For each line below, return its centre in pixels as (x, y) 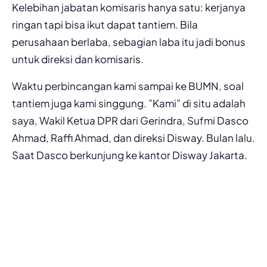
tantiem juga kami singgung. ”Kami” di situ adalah (129, 103)
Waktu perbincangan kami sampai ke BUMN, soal (128, 86)
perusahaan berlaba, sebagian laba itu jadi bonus (129, 41)
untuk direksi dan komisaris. (78, 59)
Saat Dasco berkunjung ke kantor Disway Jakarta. (130, 155)
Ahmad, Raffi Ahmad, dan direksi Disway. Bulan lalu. (133, 137)
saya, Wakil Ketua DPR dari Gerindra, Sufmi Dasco (130, 120)
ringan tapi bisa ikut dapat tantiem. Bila (105, 24)
